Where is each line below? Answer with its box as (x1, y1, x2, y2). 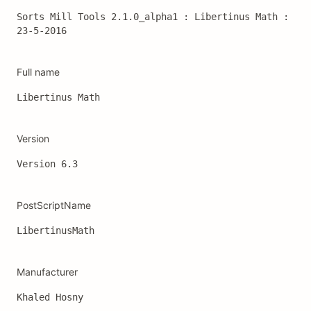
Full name (17, 66, 60, 78)
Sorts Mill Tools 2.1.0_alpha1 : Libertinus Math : (17, 11, 289, 22)
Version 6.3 (17, 158, 83, 169)
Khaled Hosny (17, 292, 83, 303)
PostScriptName (17, 199, 91, 211)
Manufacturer (17, 266, 78, 278)
